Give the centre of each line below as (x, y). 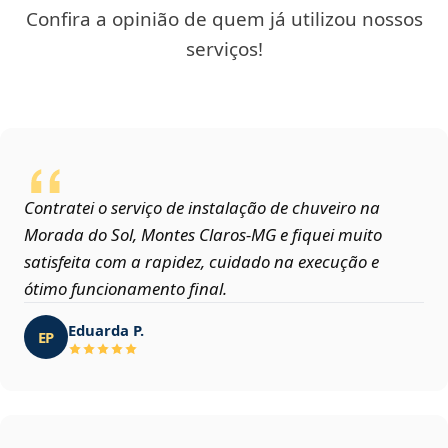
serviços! (224, 49)
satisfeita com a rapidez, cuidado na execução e (201, 262)
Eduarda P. (106, 329)
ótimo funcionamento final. (125, 289)
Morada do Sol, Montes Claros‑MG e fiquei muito (203, 235)
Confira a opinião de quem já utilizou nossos (224, 19)
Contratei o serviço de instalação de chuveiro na (202, 208)
